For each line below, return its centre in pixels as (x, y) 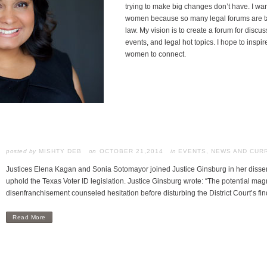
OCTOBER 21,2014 (131, 151)
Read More (29, 217)
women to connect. (156, 54)
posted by (21, 151)
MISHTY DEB (60, 151)
